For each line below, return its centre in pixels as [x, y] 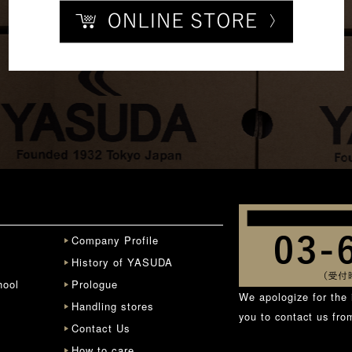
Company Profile [115, 240]
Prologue [95, 284]
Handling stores [113, 306]
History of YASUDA [122, 262]
